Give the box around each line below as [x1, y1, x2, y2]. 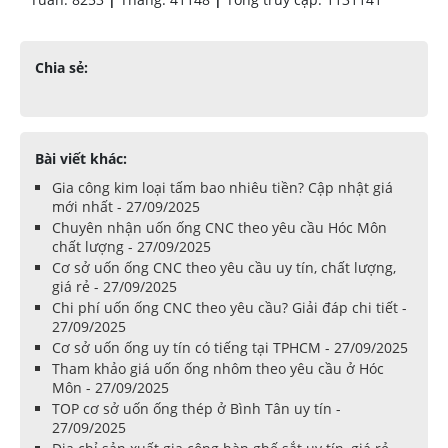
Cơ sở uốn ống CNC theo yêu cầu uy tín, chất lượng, [52, 258, 396, 278]
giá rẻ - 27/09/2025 [52, 277, 177, 297]
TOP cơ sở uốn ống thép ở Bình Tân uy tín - [52, 399, 341, 419]
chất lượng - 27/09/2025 [52, 237, 211, 257]
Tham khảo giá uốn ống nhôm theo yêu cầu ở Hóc [52, 359, 384, 379]
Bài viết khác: [35, 149, 127, 169]
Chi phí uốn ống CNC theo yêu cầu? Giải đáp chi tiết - [52, 298, 407, 318]
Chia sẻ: [35, 58, 88, 78]
